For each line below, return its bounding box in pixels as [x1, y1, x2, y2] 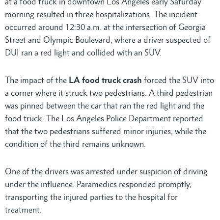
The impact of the [5, 75, 69, 85]
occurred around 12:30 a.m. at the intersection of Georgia [5, 22, 206, 32]
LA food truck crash [69, 75, 142, 85]
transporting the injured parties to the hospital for [5, 192, 178, 202]
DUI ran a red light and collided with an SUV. [5, 48, 162, 58]
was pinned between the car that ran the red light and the [5, 101, 204, 111]
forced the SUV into [142, 75, 214, 85]
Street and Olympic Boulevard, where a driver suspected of [5, 35, 211, 45]
